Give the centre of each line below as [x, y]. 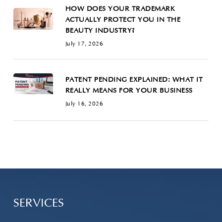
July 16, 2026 [84, 104]
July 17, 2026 [84, 44]
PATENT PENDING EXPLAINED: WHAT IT [134, 80]
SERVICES [38, 204]
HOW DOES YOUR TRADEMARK [120, 9]
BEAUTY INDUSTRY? [100, 31]
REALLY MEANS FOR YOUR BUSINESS [129, 91]
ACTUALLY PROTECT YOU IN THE [123, 20]
